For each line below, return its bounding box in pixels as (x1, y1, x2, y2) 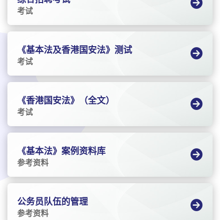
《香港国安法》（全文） (17, 94, 115, 106)
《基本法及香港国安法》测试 (17, 43, 133, 55)
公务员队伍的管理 (17, 195, 88, 207)
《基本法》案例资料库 (17, 144, 106, 157)
